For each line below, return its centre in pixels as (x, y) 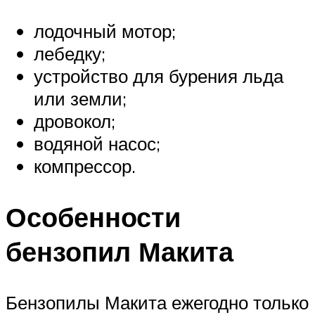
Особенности (93, 217)
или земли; (80, 99)
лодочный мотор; (105, 31)
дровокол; (75, 121)
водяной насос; (97, 144)
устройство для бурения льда (159, 76)
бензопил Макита (120, 252)
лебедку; (70, 54)
